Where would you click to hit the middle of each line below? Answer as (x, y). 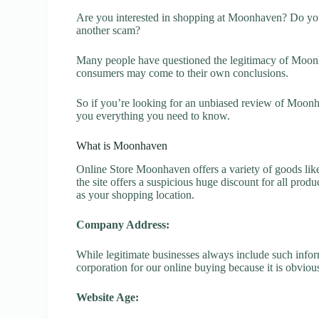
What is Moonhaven (122, 146)
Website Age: (108, 297)
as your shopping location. (136, 194)
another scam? (109, 30)
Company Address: (123, 224)
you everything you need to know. (153, 116)
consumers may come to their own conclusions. (183, 73)
